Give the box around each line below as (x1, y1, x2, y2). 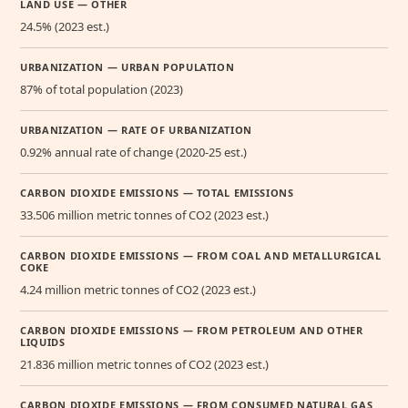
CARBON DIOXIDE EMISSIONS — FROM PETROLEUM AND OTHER (20, 323, 363, 338)
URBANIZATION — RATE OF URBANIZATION (20, 123, 253, 138)
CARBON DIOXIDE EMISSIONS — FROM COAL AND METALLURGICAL (20, 249, 382, 263)
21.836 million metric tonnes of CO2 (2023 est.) (20, 356, 269, 373)
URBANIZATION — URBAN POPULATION (20, 60, 235, 75)
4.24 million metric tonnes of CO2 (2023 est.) (20, 281, 256, 299)
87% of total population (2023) (20, 81, 183, 98)
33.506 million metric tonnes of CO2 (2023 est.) (20, 207, 269, 224)
